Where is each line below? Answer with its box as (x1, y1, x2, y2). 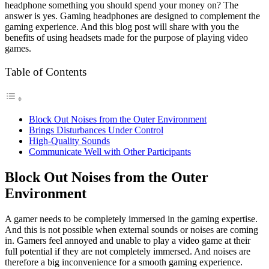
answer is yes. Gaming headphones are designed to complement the (5, 10, 260, 21)
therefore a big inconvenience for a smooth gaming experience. (5, 257, 243, 268)
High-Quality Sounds (29, 136, 110, 147)
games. (5, 43, 31, 53)
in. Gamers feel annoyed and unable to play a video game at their (5, 235, 250, 246)
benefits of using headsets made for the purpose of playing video (5, 32, 248, 43)
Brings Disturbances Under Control (29, 125, 163, 136)
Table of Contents (5, 65, 86, 79)
